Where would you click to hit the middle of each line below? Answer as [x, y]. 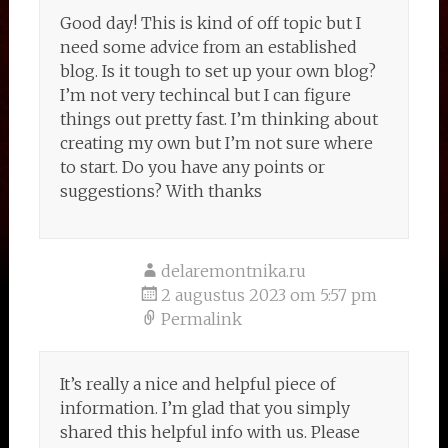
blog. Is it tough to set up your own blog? [217, 71]
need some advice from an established [208, 47]
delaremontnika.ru [233, 271]
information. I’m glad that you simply [204, 408]
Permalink [201, 319]
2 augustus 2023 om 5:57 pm [268, 295]
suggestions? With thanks [160, 191]
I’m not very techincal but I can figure [205, 95]
